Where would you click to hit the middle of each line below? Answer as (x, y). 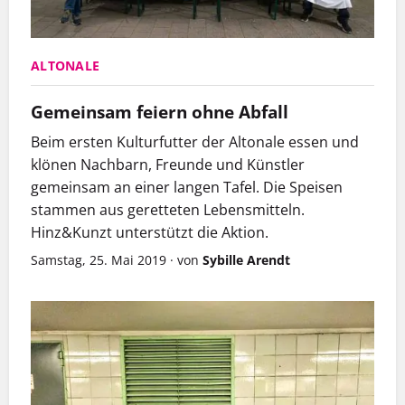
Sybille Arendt (246, 260)
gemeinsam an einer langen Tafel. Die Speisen (187, 188)
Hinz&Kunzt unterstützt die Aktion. (150, 233)
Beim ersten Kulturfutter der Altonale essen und (195, 142)
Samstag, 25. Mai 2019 (99, 260)
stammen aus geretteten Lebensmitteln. (168, 210)
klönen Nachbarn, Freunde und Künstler (168, 165)
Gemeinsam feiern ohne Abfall (160, 112)
